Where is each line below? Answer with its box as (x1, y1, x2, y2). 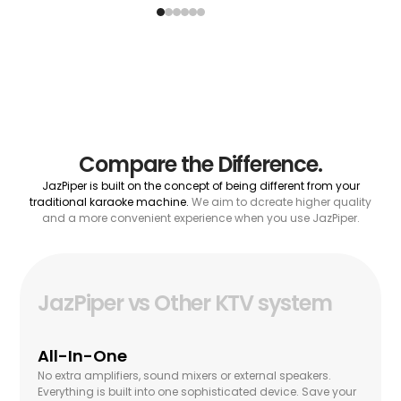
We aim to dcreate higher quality (192, 194, 371, 210)
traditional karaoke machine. (30, 194, 192, 210)
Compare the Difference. (79, 149, 322, 180)
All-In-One (38, 345, 128, 368)
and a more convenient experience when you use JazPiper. (41, 210, 360, 226)
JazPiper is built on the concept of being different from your (41, 178, 360, 194)
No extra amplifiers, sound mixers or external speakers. (38, 368, 332, 384)
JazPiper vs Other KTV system (38, 288, 332, 319)
